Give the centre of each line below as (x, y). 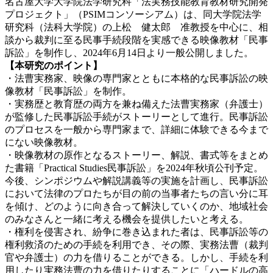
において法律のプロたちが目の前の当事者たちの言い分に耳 (136, 193)
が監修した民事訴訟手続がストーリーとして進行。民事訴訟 (136, 116)
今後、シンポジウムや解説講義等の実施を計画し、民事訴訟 (136, 180)
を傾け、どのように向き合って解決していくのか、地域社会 (136, 206)
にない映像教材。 (44, 142)
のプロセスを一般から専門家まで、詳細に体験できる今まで (136, 129)
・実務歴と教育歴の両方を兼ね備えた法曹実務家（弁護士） (136, 104)
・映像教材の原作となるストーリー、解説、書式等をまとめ (136, 155)
